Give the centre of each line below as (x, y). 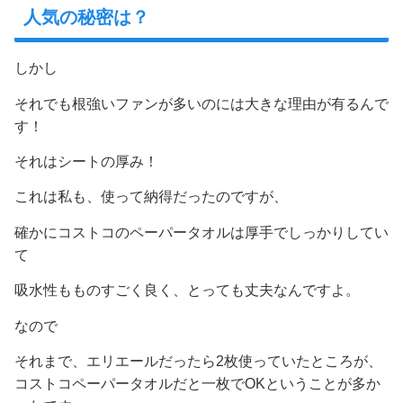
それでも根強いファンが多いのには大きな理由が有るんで (201, 103)
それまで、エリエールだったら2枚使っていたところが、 (198, 361)
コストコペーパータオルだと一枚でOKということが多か (197, 383)
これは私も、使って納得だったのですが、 (151, 197)
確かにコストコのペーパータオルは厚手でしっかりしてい (201, 232)
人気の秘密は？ (86, 18)
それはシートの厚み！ (86, 162)
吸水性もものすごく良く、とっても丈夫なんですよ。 (187, 291)
